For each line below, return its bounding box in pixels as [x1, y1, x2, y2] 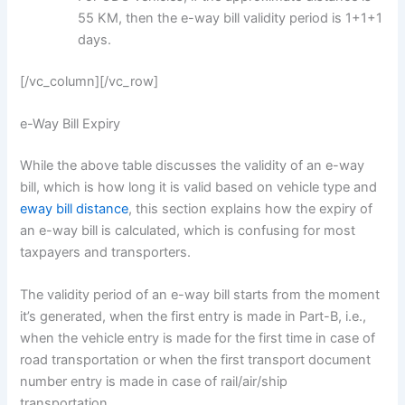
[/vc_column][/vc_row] [20, 72, 159, 89]
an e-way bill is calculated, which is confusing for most [20, 221, 356, 239]
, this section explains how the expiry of [128, 200, 373, 217]
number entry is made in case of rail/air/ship [20, 373, 288, 391]
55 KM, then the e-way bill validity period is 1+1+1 [78, 9, 383, 26]
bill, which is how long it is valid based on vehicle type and [20, 178, 378, 195]
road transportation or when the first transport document [20, 352, 372, 369]
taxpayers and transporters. [20, 243, 195, 260]
